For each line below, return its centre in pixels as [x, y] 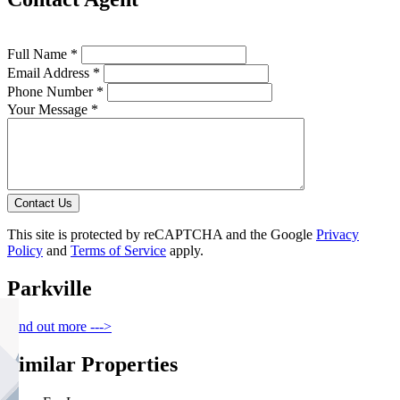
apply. [185, 250]
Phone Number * [55, 91]
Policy [25, 250]
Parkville [50, 288]
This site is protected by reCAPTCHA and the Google [162, 234]
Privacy [337, 234]
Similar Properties [92, 364]
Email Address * [54, 72]
